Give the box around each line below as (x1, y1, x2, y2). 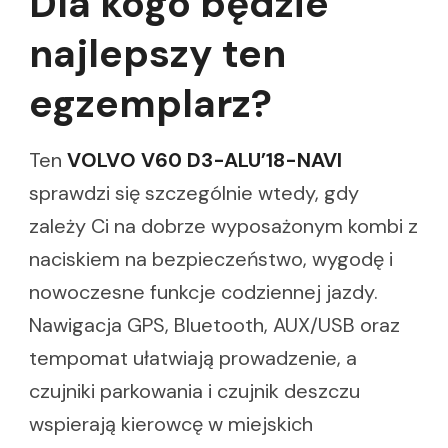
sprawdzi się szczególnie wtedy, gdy (29, 180, 359, 207)
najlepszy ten (29, 27, 286, 79)
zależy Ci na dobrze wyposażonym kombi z (29, 213, 418, 240)
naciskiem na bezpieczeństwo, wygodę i (29, 246, 393, 273)
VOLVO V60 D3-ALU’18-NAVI (67, 147, 342, 174)
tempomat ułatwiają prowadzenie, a (29, 345, 357, 372)
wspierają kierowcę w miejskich (29, 411, 313, 438)
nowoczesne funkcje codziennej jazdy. (29, 279, 378, 306)
